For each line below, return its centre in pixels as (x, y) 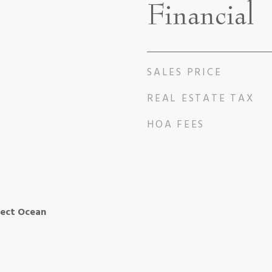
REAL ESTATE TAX (201, 98)
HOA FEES (176, 124)
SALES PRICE (185, 72)
